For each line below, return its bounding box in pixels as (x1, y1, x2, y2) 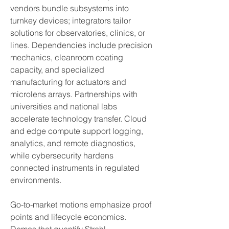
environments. (10, 175, 61, 185)
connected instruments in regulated (10, 163, 140, 173)
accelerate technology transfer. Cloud (10, 113, 147, 124)
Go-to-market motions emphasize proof (10, 199, 151, 210)
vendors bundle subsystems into (10, 3, 129, 13)
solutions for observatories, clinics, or (10, 28, 145, 38)
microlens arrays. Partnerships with (10, 89, 138, 99)
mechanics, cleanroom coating (10, 52, 123, 62)
